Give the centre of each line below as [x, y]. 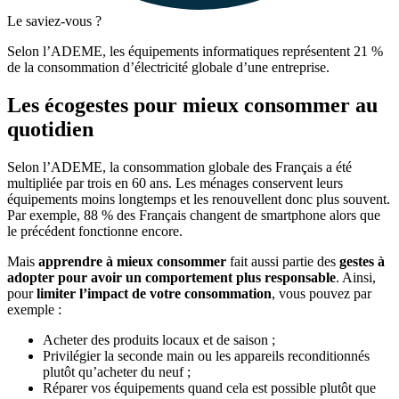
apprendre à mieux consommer [132, 261]
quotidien [50, 130]
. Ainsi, [356, 277]
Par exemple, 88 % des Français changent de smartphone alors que [194, 215]
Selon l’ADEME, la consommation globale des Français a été [179, 167]
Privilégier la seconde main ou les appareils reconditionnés [206, 356]
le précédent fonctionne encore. [95, 231]
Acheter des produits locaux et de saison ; [159, 340]
